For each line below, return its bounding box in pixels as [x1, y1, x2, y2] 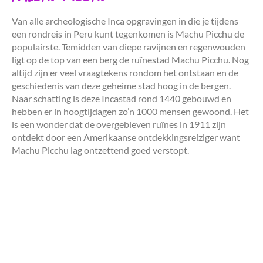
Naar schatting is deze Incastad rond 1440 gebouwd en [12, 92, 231, 104]
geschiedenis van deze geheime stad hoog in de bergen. [12, 79, 231, 91]
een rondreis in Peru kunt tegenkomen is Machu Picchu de [12, 28, 244, 39]
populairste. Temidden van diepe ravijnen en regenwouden [12, 41, 245, 52]
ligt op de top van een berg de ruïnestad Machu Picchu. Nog [12, 53, 249, 65]
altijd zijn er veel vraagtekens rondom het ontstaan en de [12, 66, 238, 78]
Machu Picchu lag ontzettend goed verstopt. [12, 144, 191, 156]
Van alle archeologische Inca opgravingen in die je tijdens [12, 15, 238, 26]
